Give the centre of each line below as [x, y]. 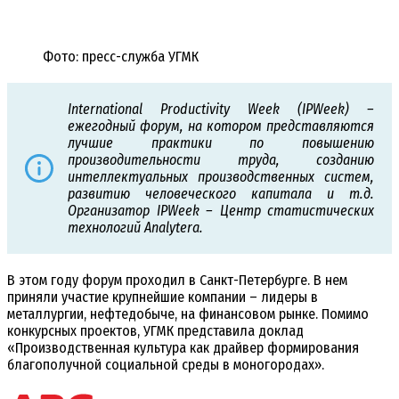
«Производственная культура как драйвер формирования [183, 348]
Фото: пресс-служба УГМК [121, 57]
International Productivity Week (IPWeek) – [221, 110]
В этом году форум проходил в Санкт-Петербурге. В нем [177, 281]
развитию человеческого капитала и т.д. [221, 194]
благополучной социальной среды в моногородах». [166, 365]
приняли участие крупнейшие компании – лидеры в [163, 297]
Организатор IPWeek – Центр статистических [221, 211]
